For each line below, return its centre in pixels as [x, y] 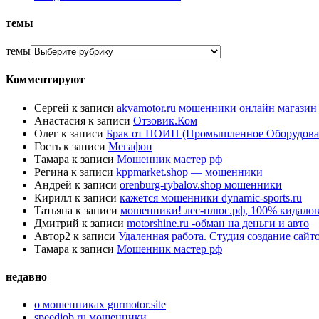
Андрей [53, 184]
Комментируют [45, 80]
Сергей [52, 108]
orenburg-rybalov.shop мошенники [201, 184]
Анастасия [60, 120]
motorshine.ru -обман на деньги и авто [218, 223]
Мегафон [130, 146]
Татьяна [53, 210]
